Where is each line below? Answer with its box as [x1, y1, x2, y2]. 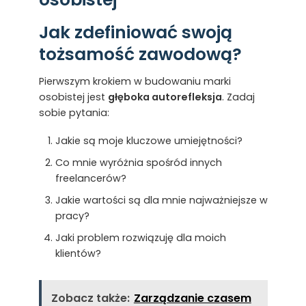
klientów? [55, 246, 101, 260]
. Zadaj [221, 90, 255, 105]
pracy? [55, 208, 89, 223]
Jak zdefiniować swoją [38, 20, 232, 44]
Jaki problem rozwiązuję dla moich [55, 230, 226, 245]
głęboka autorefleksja [107, 90, 222, 105]
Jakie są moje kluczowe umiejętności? [55, 134, 242, 148]
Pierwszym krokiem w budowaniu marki [38, 74, 231, 89]
